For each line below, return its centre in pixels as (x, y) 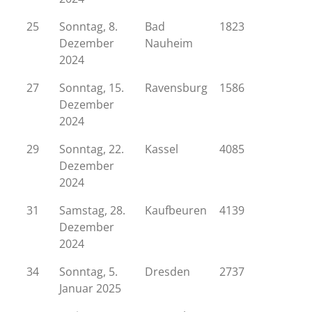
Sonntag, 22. (92, 149)
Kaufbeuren (176, 210)
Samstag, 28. (92, 210)
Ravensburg (176, 88)
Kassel (162, 149)
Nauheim (169, 43)
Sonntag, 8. (88, 26)
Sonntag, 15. (92, 88)
